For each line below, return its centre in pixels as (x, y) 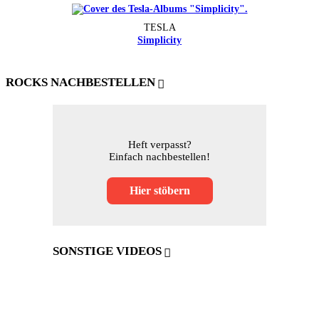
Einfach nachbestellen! (159, 156)
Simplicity (159, 40)
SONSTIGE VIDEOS (107, 251)
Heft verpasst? (159, 144)
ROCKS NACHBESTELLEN (80, 82)
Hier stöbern (159, 190)
